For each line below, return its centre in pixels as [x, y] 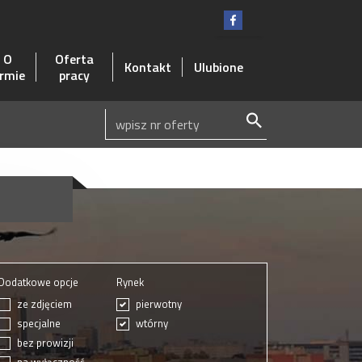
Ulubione [219, 67]
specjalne [39, 323]
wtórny [152, 323]
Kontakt [148, 67]
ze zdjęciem [44, 304]
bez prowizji [45, 343]
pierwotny [159, 304]
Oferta [75, 59]
